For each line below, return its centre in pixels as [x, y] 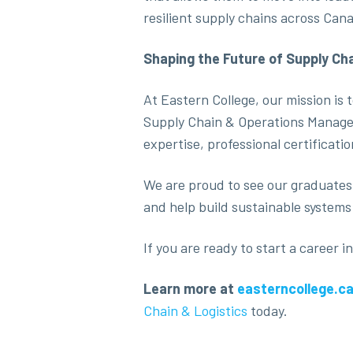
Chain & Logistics [195, 311]
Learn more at [190, 289]
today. [268, 311]
